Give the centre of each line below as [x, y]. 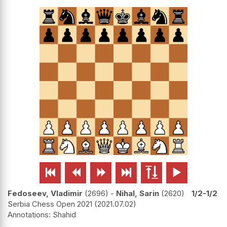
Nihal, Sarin [138, 194]
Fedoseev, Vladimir [45, 194]
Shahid [64, 215]
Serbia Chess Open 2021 [50, 204]
